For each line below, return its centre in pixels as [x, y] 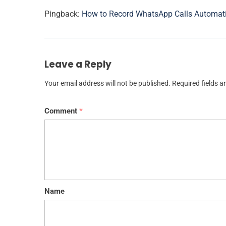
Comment [62, 111]
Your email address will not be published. [107, 84]
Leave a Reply [78, 65]
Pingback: [63, 14]
